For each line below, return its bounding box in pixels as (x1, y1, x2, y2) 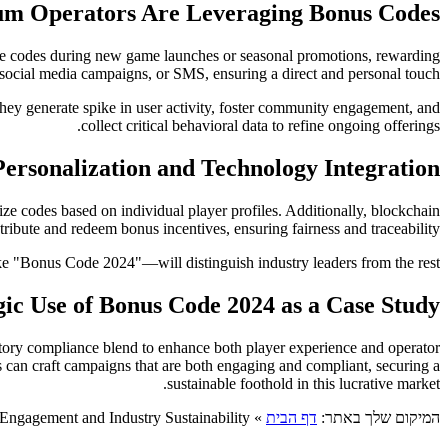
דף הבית (266, 408, 317, 426)
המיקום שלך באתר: (317, 408, 440, 426)
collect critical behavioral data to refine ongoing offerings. (81, 117, 440, 135)
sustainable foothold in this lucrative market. (167, 374, 440, 392)
